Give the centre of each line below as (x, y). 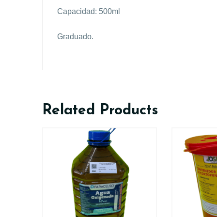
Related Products (100, 111)
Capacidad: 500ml (89, 12)
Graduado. (75, 37)
